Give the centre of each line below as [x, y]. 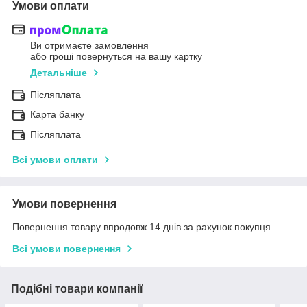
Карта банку [57, 115]
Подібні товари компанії [77, 289]
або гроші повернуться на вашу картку [116, 57]
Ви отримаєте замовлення [89, 46]
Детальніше [59, 73]
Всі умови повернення [66, 249]
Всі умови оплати [55, 160]
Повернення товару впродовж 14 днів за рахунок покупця [142, 227]
